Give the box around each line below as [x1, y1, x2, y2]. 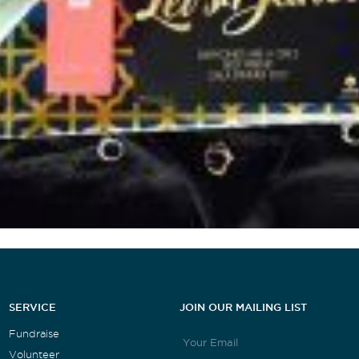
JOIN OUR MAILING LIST [179, 301, 307, 313]
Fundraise [8, 329, 59, 340]
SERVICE [8, 301, 56, 313]
